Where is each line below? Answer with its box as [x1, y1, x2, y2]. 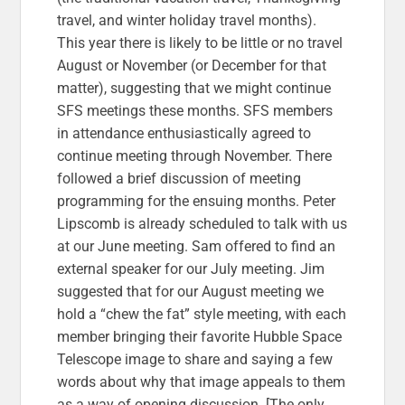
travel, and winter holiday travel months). [57, 11, 317, 29]
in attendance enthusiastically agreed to [57, 124, 312, 142]
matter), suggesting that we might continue [57, 79, 332, 97]
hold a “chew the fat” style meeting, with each [57, 305, 347, 323]
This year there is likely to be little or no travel [57, 33, 344, 52]
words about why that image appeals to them [57, 372, 346, 391]
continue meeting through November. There [57, 146, 333, 165]
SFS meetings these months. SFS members [57, 101, 334, 119]
